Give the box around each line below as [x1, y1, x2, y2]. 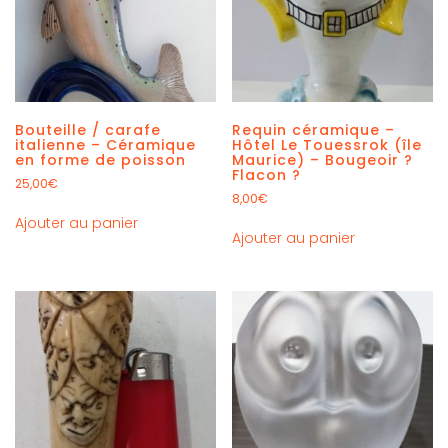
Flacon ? [232, 164, 302, 185]
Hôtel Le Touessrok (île [232, 134, 423, 155]
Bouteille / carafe [15, 119, 161, 140]
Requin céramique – [232, 119, 396, 140]
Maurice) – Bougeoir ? [232, 149, 414, 170]
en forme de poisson [15, 149, 186, 170]
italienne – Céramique [15, 134, 196, 155]
